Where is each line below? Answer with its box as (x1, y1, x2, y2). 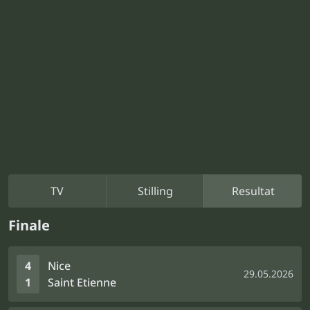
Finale (8, 216, 50, 235)
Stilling (137, 183, 173, 199)
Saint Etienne (48, 275, 116, 290)
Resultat (231, 183, 275, 199)
